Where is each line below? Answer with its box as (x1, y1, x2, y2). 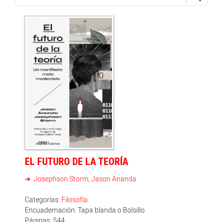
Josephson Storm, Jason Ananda (32, 173, 136, 183)
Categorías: (25, 194, 61, 204)
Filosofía (61, 194, 88, 204)
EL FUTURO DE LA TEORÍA (25, 154, 128, 168)
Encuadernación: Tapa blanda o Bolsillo (25, 205, 145, 215)
